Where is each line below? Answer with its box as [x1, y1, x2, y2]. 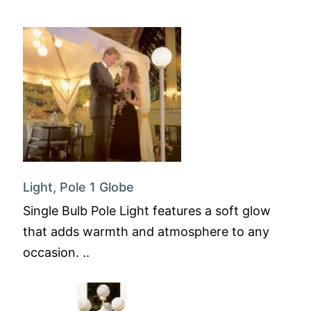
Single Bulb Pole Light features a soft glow [23, 203, 271, 218]
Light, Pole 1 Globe [23, 180, 134, 194]
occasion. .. [23, 245, 90, 260]
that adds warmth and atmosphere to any [23, 224, 269, 239]
